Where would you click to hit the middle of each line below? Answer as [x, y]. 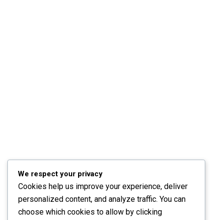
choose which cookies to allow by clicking [90, 212]
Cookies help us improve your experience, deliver [103, 187]
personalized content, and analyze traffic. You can [102, 199]
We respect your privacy [60, 174]
